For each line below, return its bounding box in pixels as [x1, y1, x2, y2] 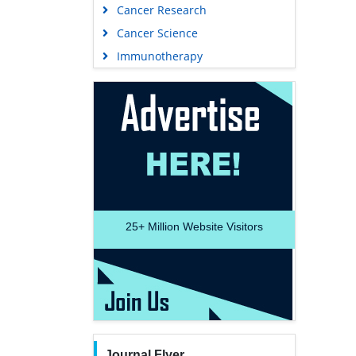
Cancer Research [116, 2, 207, 18]
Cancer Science [116, 25, 198, 41]
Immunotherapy [116, 48, 203, 64]
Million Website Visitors [145, 220, 263, 234]
